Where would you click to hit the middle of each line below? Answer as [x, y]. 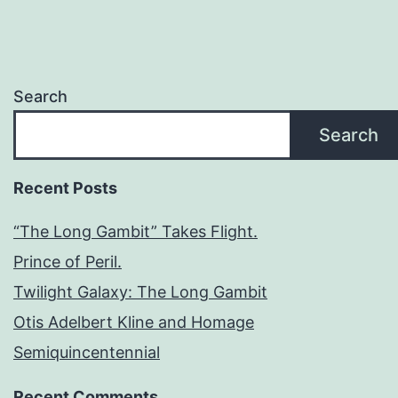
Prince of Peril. [68, 262]
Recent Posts [65, 188]
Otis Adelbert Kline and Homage [134, 322]
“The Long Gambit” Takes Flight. [135, 232]
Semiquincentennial [87, 353]
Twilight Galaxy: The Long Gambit [140, 292]
